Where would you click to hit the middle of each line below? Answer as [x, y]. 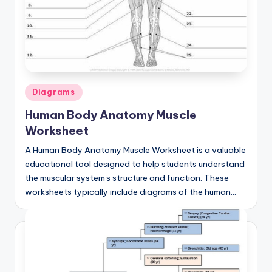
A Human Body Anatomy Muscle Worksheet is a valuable [135, 150]
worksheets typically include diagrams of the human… [131, 192]
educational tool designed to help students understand [135, 164]
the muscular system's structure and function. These [127, 178]
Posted [38, 90]
